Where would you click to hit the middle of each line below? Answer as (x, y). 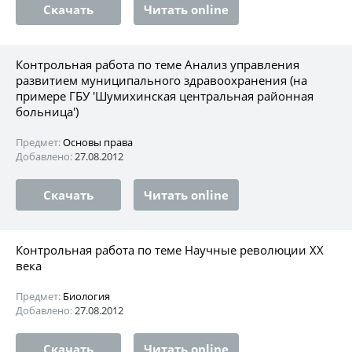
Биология (86, 296)
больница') (47, 111)
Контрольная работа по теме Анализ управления (158, 64)
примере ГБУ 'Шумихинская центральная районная (165, 95)
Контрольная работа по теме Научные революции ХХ (170, 249)
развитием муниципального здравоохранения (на (161, 80)
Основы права (98, 142)
